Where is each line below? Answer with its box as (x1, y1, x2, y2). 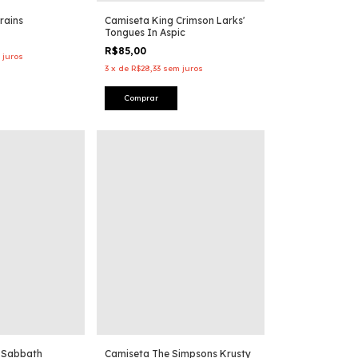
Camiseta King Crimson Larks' (105, 14, 245, 26)
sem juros (163, 63, 203, 74)
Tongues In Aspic (105, 26, 185, 38)
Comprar (124, 93, 158, 103)
